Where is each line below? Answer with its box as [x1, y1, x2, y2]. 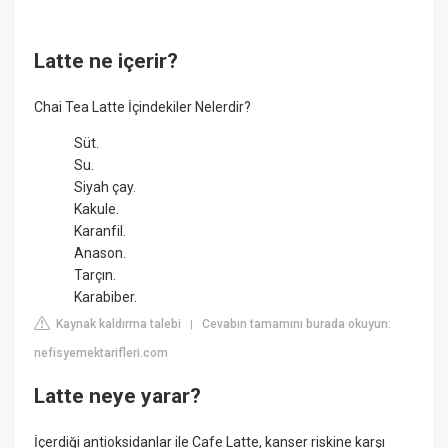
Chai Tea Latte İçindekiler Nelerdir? [34, 98, 252, 115]
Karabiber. [74, 288, 138, 305]
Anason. [74, 244, 127, 261]
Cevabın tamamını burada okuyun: [202, 316, 392, 331]
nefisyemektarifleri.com [34, 345, 169, 360]
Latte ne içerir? [34, 49, 179, 74]
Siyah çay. [74, 178, 137, 195]
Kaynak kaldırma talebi [53, 316, 182, 331]
